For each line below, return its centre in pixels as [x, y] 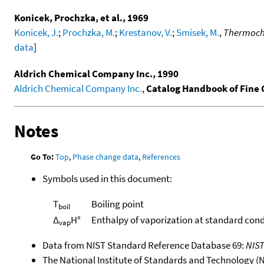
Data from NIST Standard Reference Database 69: [144, 245]
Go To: [42, 156]
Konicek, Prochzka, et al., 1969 [81, 17]
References [161, 156]
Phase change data [106, 156]
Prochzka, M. [89, 32]
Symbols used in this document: [107, 178]
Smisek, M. [198, 32]
